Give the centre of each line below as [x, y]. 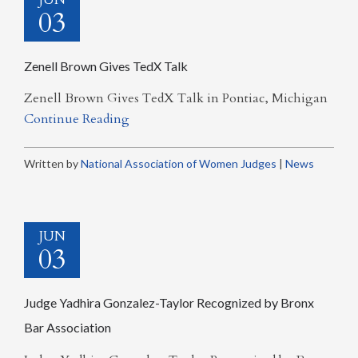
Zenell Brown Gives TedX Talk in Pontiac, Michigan [176, 98]
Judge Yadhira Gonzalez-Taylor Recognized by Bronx [169, 302]
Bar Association [68, 327]
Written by [52, 163]
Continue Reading [77, 119]
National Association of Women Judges [179, 163]
